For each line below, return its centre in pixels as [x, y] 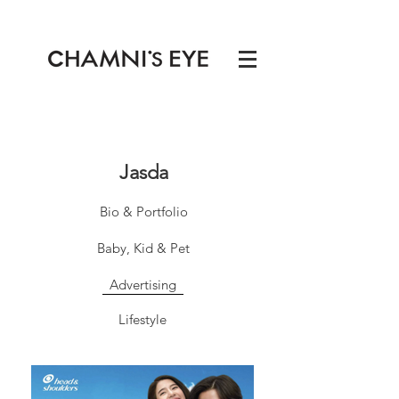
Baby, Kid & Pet [143, 248]
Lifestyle [142, 319]
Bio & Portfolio [144, 212]
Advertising [143, 285]
